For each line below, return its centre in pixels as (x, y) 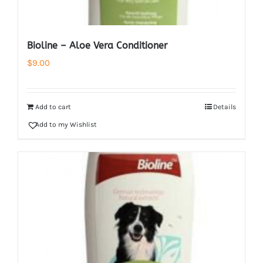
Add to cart (53, 107)
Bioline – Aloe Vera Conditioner (97, 45)
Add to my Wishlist (66, 124)
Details (225, 107)
